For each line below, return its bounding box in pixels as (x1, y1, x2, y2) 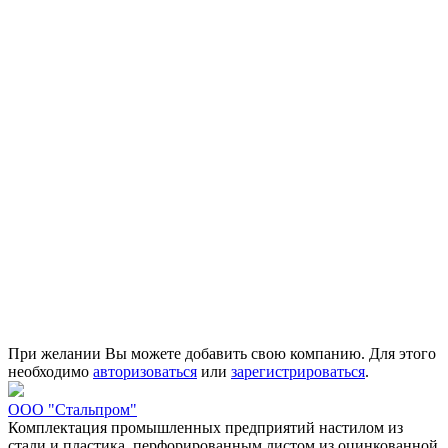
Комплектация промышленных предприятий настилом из (8, 418, 403, 436)
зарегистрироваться (231, 362, 365, 380)
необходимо (8, 362, 93, 380)
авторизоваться (93, 362, 197, 380)
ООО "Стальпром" (8, 400, 137, 418)
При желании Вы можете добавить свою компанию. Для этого (8, 344, 436, 362)
